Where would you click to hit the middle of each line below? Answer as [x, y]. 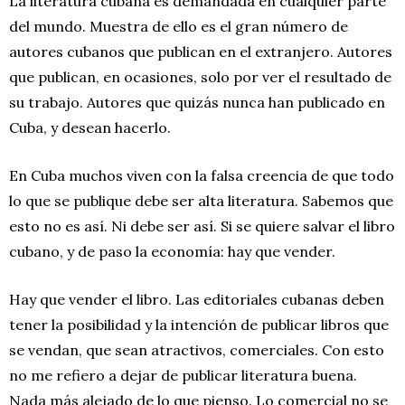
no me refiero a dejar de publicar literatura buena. [183, 375]
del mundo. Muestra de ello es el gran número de [179, 26]
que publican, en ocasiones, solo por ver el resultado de [200, 76]
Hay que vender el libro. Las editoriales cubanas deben [197, 299]
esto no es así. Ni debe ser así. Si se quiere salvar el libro [202, 226]
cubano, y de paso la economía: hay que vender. [172, 251]
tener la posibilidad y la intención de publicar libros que [199, 324]
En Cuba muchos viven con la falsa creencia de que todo [202, 175]
